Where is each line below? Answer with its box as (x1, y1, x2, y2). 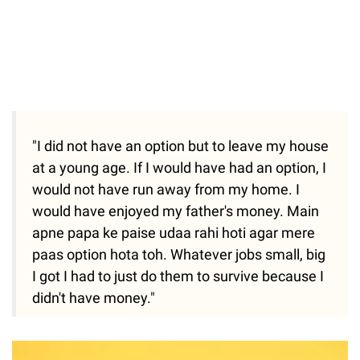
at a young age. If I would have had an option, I (32, 159, 326, 177)
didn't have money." (32, 289, 155, 307)
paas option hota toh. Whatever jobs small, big (32, 246, 325, 264)
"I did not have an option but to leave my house (32, 137, 329, 155)
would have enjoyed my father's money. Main (32, 202, 319, 220)
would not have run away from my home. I (32, 181, 300, 198)
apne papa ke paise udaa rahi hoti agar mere (32, 224, 315, 242)
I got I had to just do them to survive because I (32, 268, 324, 285)
